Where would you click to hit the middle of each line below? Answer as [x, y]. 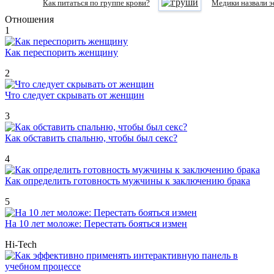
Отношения [29, 20]
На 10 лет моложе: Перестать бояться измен [96, 224]
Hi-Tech [21, 245]
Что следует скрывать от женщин [75, 95]
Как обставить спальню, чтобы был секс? [91, 138]
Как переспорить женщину [61, 53]
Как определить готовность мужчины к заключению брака [128, 181]
